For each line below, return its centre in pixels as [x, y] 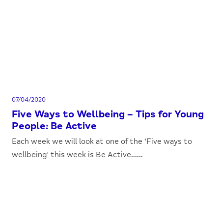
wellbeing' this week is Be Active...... [78, 155]
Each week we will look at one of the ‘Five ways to [102, 141]
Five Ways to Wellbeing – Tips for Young [108, 114]
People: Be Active [55, 126]
